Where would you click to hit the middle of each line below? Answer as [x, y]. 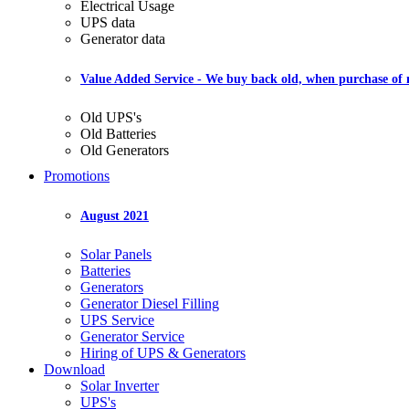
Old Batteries [118, 134]
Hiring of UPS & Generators [163, 353]
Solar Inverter [120, 386]
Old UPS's [111, 118]
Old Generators [125, 151]
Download [74, 370]
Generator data [123, 39]
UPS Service [117, 320]
